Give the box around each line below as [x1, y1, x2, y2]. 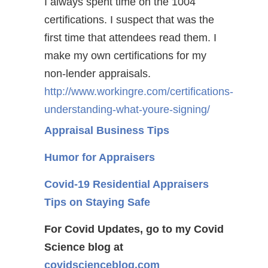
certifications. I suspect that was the [44, 14, 214, 26]
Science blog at [44, 241, 123, 253]
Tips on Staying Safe [44, 196, 150, 208]
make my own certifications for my [44, 50, 206, 62]
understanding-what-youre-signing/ [44, 103, 210, 115]
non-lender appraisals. [44, 68, 151, 80]
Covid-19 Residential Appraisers [44, 178, 209, 190]
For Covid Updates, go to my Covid [44, 223, 224, 235]
